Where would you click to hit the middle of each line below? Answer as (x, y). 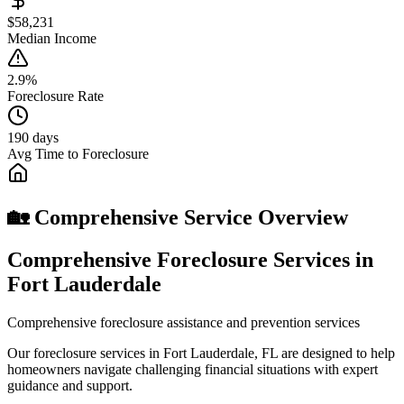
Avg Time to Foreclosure (78, 153)
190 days (33, 137)
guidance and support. (70, 385)
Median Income (52, 38)
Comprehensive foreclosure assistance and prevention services (184, 322)
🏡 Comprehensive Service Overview (178, 217)
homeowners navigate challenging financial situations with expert (193, 369)
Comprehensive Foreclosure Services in (190, 259)
